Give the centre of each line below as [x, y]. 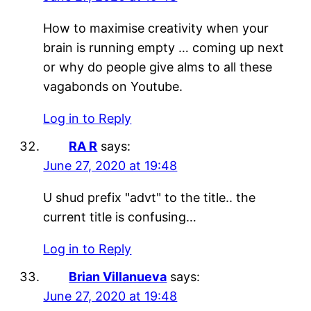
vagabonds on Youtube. [113, 86]
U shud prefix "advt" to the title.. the [150, 197]
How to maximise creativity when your [156, 28]
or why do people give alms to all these [158, 67]
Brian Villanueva [118, 276]
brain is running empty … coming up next [164, 47]
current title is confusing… [120, 217]
